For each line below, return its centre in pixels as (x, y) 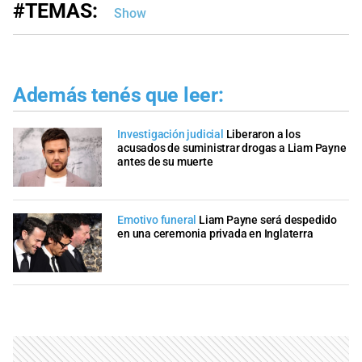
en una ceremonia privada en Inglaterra (215, 234)
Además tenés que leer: (118, 95)
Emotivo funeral (158, 220)
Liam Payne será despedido (268, 220)
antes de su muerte (165, 162)
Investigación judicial (170, 135)
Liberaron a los (263, 135)
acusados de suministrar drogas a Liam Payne (232, 149)
